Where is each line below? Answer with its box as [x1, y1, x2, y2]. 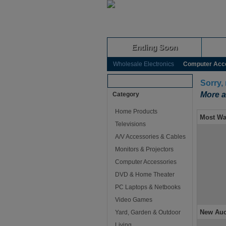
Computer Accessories [115, 158, 177, 165]
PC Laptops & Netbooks [115, 184, 181, 191]
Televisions [115, 121, 146, 128]
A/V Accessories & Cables [115, 133, 186, 140]
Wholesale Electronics [113, 61, 174, 68]
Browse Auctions [110, 77, 163, 85]
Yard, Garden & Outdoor [115, 209, 181, 216]
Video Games [115, 196, 152, 203]
